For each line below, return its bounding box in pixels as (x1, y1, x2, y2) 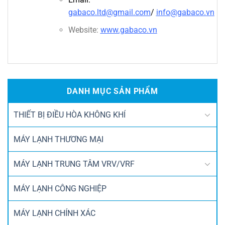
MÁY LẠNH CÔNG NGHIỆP (14, 183, 106, 193)
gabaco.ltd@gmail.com (68, 7, 151, 17)
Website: (68, 25, 100, 35)
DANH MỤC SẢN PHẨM (67, 86, 158, 96)
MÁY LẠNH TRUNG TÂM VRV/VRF (14, 159, 135, 169)
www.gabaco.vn (100, 25, 157, 35)
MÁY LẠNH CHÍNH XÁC (14, 208, 95, 218)
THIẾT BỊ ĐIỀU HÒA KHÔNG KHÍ (14, 109, 126, 120)
